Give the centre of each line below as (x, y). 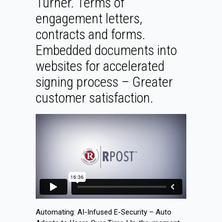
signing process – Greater (104, 82)
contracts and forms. (91, 34)
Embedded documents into (106, 50)
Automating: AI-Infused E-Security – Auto (104, 212)
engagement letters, (89, 19)
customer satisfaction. (95, 98)
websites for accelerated (100, 66)
